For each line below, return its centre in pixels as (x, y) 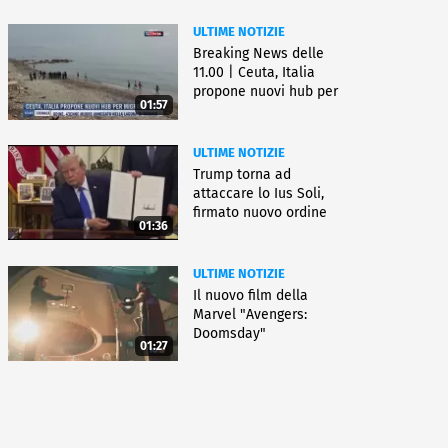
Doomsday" (229, 333)
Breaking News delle (258, 54)
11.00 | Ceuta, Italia (254, 73)
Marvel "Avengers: (250, 314)
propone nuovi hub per (265, 92)
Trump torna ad (242, 174)
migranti (219, 111)
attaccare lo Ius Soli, (258, 193)
